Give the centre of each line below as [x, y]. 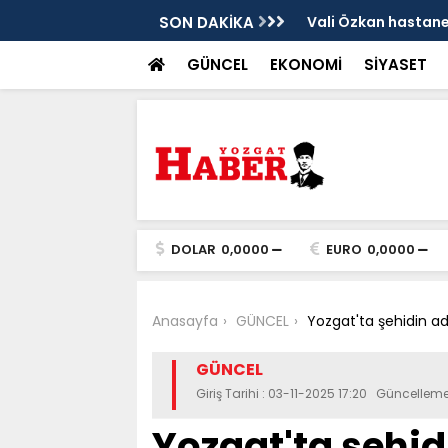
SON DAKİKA [208, 22]
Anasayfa [184, 321]
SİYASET [395, 64]
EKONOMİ [305, 64]
